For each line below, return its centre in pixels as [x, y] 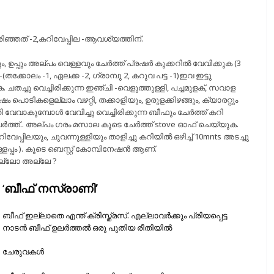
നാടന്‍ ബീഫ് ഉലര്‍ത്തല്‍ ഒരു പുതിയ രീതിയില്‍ [87, 227]
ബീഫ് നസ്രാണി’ [55, 188]
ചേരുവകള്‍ [23, 252]
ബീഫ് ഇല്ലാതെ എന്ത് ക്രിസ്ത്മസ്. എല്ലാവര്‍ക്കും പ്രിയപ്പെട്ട [115, 215]
